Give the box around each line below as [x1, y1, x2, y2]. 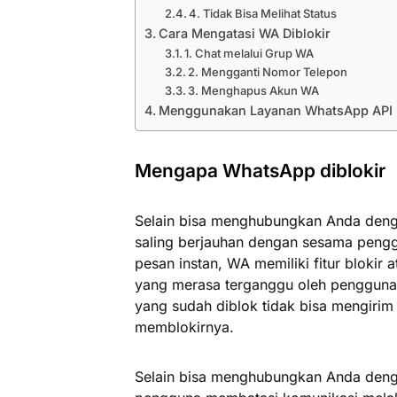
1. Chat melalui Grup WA [184, 45, 315, 60]
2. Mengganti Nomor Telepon [188, 64, 348, 79]
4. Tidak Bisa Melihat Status [189, 5, 338, 20]
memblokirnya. [135, 317, 234, 336]
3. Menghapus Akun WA [188, 82, 320, 97]
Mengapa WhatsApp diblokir [135, 159, 385, 182]
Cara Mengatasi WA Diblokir [158, 25, 331, 41]
